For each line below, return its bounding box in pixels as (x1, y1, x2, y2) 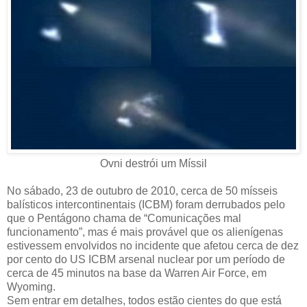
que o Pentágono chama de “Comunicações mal (7, 212, 241, 224)
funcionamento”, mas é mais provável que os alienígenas (7, 225, 283, 238)
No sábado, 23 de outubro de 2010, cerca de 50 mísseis (7, 184, 278, 197)
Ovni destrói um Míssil (100, 157, 207, 169)
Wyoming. (7, 280, 56, 293)
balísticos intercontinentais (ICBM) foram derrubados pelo (7, 198, 285, 210)
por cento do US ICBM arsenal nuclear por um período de (7, 253, 285, 265)
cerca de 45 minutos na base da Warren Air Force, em (7, 267, 267, 279)
